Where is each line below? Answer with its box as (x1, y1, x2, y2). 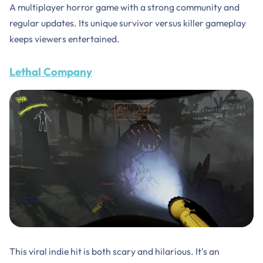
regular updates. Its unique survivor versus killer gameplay (9, 17, 246, 29)
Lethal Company (9, 65, 92, 79)
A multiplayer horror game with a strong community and (9, 1, 240, 14)
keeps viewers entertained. (9, 33, 120, 45)
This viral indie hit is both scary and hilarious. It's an (9, 245, 220, 257)
